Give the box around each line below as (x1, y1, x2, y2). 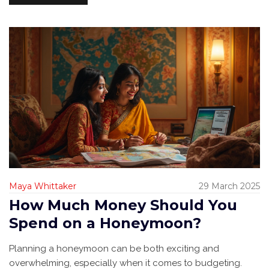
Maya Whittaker (9, 181, 76, 192)
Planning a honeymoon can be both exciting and (9, 243, 219, 255)
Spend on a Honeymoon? (9, 214, 201, 232)
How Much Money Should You (9, 196, 237, 214)
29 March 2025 (199, 181, 260, 192)
